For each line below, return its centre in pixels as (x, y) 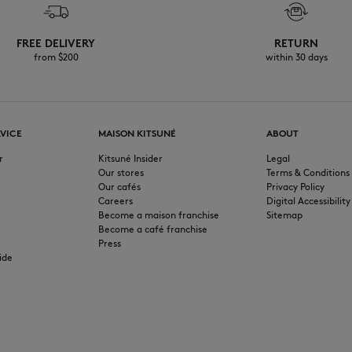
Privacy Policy (295, 187)
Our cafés (120, 187)
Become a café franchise (153, 229)
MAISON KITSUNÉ (137, 134)
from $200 (56, 57)
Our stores (121, 173)
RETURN (296, 44)
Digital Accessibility (308, 201)
